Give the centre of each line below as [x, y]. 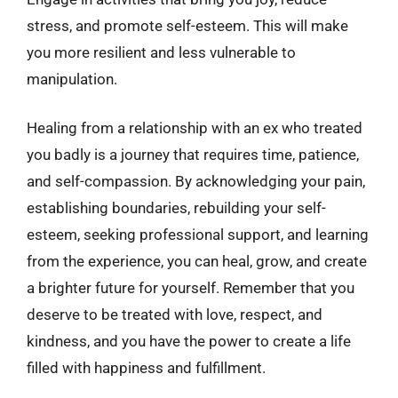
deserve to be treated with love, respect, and [175, 314]
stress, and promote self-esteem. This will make [187, 25]
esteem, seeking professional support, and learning [198, 235]
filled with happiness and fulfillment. [146, 368]
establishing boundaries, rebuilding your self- [176, 208]
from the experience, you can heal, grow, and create [197, 261]
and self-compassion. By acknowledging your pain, [196, 181]
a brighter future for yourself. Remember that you [191, 288]
